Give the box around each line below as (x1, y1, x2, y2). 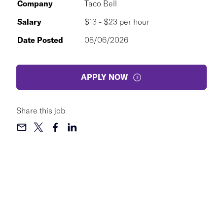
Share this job (16, 106, 65, 115)
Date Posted (17, 35, 63, 45)
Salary (17, 17, 41, 27)
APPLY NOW (81, 72, 128, 82)
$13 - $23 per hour (84, 17, 149, 27)
